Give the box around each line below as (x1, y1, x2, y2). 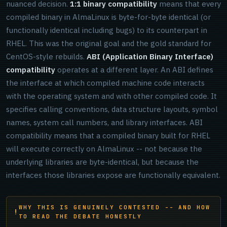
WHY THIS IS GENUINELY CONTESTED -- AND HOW (19, 204, 210, 211)
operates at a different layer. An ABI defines (55, 65, 213, 74)
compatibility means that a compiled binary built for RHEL (6, 131, 210, 140)
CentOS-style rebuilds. (6, 52, 87, 61)
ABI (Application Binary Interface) (87, 52, 213, 61)
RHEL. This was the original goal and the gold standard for (6, 39, 211, 48)
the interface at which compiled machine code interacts (6, 78, 205, 88)
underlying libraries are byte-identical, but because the (6, 157, 199, 167)
